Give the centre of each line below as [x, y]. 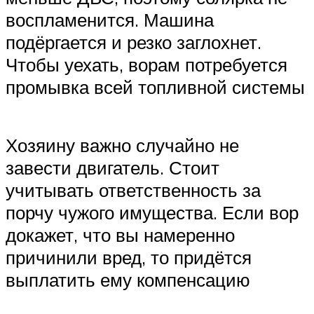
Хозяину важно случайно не [122, 145]
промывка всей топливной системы [155, 87]
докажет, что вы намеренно [120, 234]
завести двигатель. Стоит [112, 167]
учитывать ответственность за [133, 190]
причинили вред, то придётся [129, 257]
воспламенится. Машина [110, 19]
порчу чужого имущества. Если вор [152, 212]
